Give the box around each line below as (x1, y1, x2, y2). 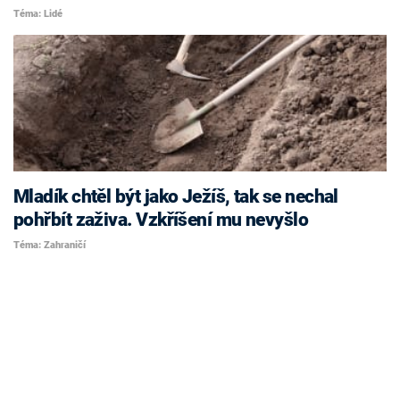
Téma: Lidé (13, 7, 62, 20)
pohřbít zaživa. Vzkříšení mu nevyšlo (13, 209, 309, 231)
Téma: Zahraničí (13, 238, 86, 251)
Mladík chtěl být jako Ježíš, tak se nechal (13, 186, 338, 208)
